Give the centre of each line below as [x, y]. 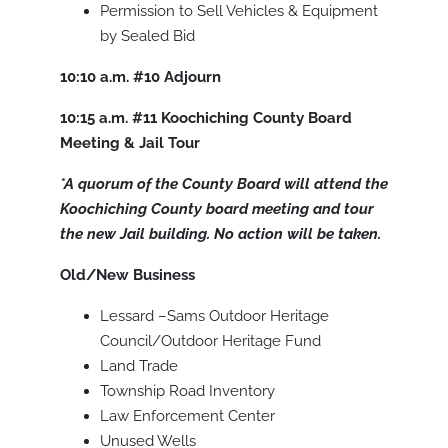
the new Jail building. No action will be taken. [220, 234]
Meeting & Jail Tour [130, 143]
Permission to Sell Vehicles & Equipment [239, 11]
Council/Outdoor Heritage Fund [210, 341]
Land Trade [139, 366]
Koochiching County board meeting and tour [217, 209]
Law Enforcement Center [187, 416]
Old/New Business [127, 275]
